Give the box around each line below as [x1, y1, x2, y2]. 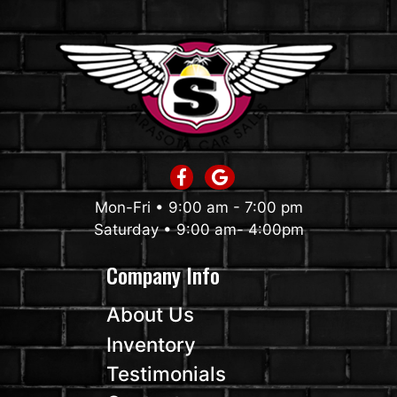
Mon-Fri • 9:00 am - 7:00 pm [94, 198, 303, 217]
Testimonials [106, 361, 226, 385]
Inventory [106, 331, 196, 356]
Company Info [106, 259, 220, 292]
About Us [106, 302, 194, 327]
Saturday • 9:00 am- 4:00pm [93, 221, 304, 239]
